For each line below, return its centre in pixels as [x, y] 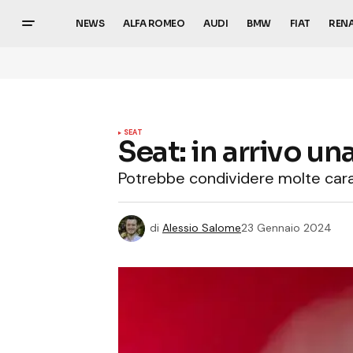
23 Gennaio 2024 [286, 227]
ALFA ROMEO [154, 24]
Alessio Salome [202, 227]
